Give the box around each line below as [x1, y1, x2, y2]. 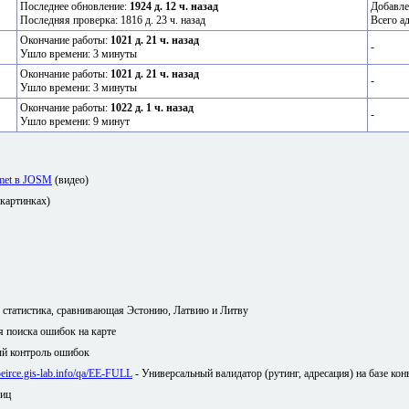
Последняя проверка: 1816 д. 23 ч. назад [20, 14, 205, 27]
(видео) [52, 173, 89, 187]
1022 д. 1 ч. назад [110, 101, 194, 115]
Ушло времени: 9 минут [20, 115, 130, 129]
